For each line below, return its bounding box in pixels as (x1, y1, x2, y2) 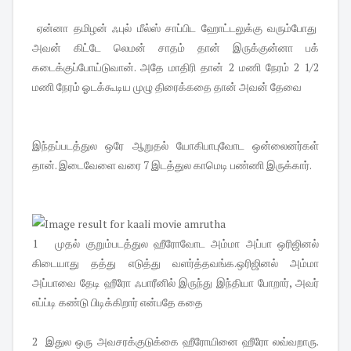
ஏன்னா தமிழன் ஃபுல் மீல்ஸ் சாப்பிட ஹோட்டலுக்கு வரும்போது (32, 20, 319, 35)
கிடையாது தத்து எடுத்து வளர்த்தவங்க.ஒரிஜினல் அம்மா (32, 255, 319, 270)
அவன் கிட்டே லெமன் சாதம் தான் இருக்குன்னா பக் (32, 39, 319, 55)
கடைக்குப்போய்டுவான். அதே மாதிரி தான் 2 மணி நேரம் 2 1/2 (32, 59, 319, 74)
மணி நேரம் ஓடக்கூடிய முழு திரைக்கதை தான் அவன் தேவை (32, 78, 302, 94)
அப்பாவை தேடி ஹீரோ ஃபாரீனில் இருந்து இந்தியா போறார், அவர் (32, 274, 319, 290)
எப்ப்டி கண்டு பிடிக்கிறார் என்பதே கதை (32, 294, 203, 309)
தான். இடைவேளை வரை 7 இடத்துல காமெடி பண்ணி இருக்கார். (32, 157, 312, 172)
